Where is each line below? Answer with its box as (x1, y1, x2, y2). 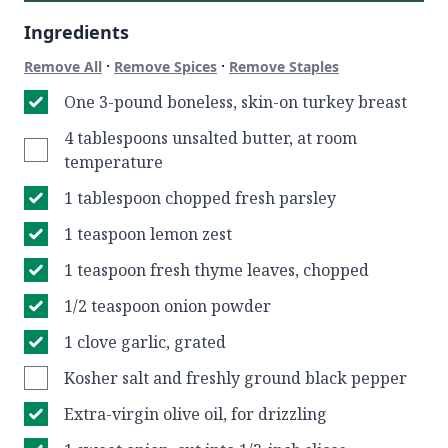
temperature (64, 151, 163, 173)
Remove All (24, 57, 102, 76)
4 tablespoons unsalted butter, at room (64, 127, 357, 149)
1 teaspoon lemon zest (64, 223, 232, 245)
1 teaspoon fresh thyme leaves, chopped (64, 259, 369, 281)
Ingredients (24, 20, 129, 44)
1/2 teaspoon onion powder (64, 295, 271, 317)
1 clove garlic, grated (64, 331, 226, 353)
